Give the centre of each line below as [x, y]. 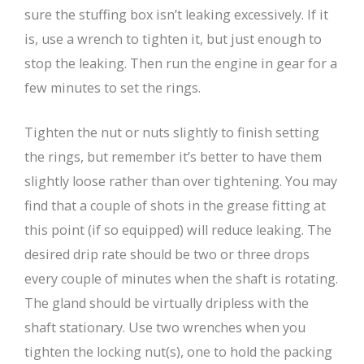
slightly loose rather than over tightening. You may [181, 182]
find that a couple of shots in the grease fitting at [175, 206]
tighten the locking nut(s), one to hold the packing [178, 352]
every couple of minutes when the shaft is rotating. [181, 279]
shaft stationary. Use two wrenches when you [165, 328]
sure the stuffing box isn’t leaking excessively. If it [176, 15]
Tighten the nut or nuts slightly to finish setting [172, 133]
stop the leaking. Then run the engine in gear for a [181, 64]
